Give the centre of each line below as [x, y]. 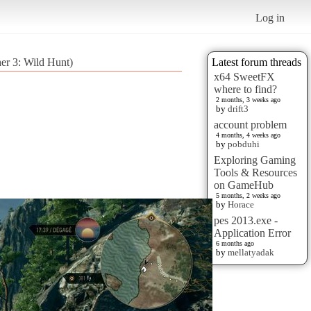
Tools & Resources [255, 172]
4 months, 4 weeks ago [248, 135]
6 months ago [235, 243]
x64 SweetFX [244, 76]
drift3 [238, 108]
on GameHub [244, 185]
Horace [241, 204]
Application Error [252, 233]
